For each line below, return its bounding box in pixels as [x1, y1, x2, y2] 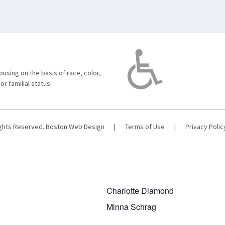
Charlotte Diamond [106, 185, 174, 197]
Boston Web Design [46, 122, 104, 132]
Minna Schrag [106, 201, 156, 213]
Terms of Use [125, 122, 165, 132]
